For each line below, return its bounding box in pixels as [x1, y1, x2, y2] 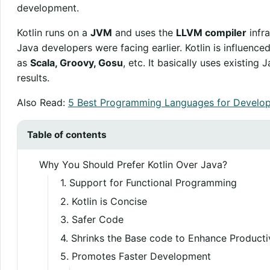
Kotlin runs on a [16, 26, 90, 39]
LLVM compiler [175, 26, 246, 39]
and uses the [111, 26, 176, 39]
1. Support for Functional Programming [60, 176, 237, 189]
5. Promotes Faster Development [60, 250, 212, 263]
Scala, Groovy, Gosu [30, 56, 123, 69]
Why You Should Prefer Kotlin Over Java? [39, 158, 227, 171]
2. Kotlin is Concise [60, 195, 148, 207]
